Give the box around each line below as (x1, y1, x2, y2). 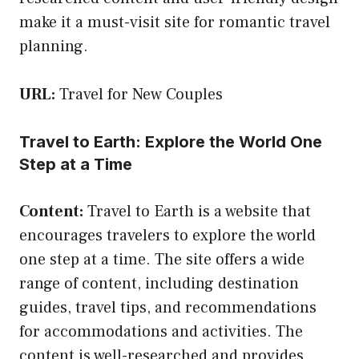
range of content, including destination (19, 272, 299, 294)
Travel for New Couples (59, 83, 223, 105)
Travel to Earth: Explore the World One (19, 131, 322, 151)
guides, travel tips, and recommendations (19, 296, 317, 318)
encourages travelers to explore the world (19, 224, 316, 246)
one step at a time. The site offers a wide (19, 248, 305, 270)
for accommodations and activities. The (19, 321, 303, 342)
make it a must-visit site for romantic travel (19, 11, 330, 33)
